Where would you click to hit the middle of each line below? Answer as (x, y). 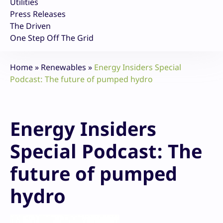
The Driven (30, 26)
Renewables (63, 67)
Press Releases (38, 14)
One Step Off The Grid (52, 38)
